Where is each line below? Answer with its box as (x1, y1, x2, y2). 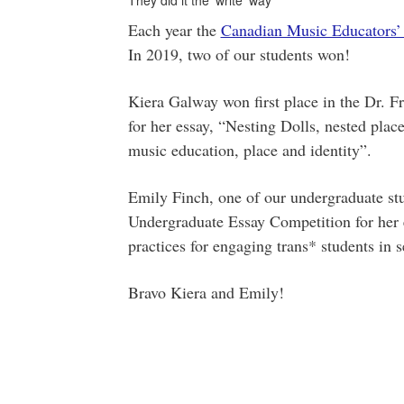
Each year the (127, 19, 221, 41)
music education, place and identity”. (127, 139, 372, 161)
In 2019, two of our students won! (127, 43, 350, 65)
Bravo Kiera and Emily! (127, 281, 284, 303)
